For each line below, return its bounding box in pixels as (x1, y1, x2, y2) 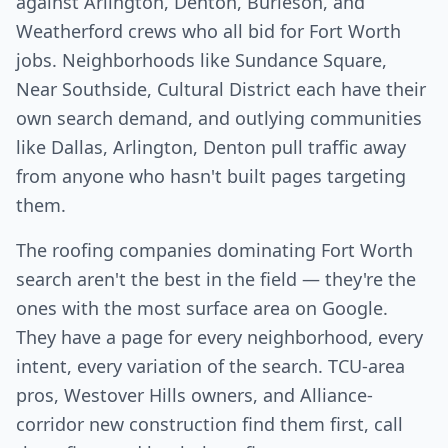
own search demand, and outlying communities (16, 106, 422, 131)
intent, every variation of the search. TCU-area (16, 354, 405, 379)
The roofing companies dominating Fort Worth (16, 238, 413, 263)
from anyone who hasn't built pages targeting (16, 164, 406, 189)
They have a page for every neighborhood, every (16, 325, 423, 350)
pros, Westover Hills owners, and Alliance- (16, 383, 373, 408)
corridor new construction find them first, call (16, 412, 403, 437)
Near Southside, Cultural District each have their (16, 77, 426, 102)
